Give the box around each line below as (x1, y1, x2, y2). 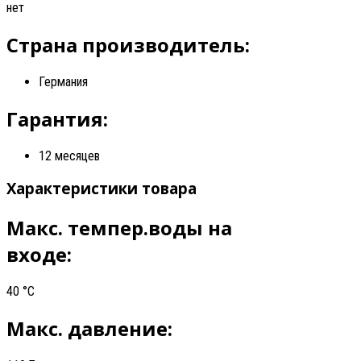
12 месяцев (39, 147, 100, 164)
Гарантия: (6, 105, 113, 132)
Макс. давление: (6, 314, 177, 342)
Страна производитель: (6, 31, 255, 58)
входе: (6, 241, 77, 268)
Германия (39, 73, 88, 89)
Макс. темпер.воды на (6, 214, 232, 242)
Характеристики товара (6, 178, 197, 199)
